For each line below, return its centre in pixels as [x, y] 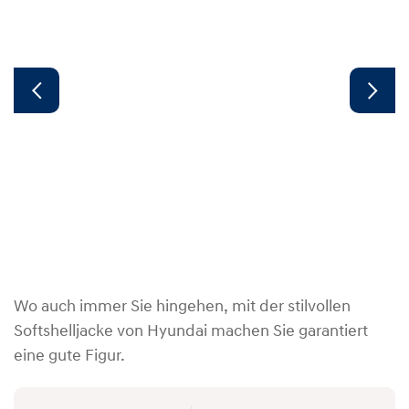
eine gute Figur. [69, 357]
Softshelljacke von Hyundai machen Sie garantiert [191, 332]
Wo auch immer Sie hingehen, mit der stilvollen [182, 307]
